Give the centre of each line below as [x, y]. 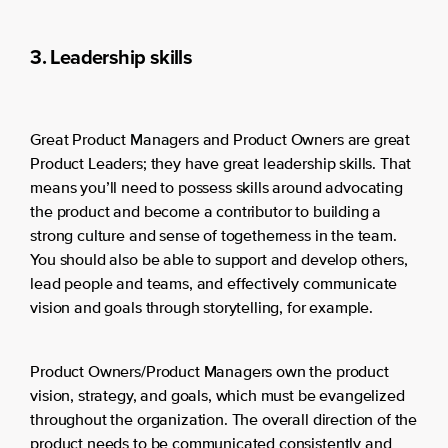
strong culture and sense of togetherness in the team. [213, 237]
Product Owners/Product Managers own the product [209, 373]
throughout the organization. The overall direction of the [224, 421]
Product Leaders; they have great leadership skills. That [221, 165]
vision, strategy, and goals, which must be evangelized [217, 397]
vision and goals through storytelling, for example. [202, 309]
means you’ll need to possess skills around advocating [216, 189]
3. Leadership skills [111, 57]
